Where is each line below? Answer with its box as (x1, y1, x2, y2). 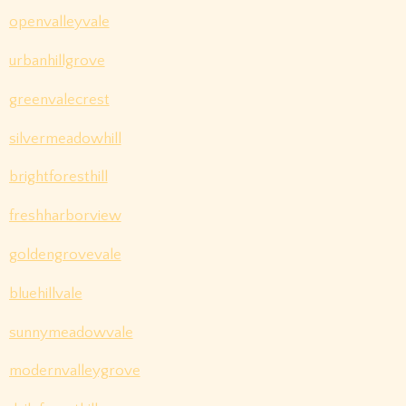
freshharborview (8, 208, 121, 225)
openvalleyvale (8, 14, 110, 31)
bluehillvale (8, 285, 82, 302)
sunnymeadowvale (8, 324, 133, 341)
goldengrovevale (8, 246, 121, 264)
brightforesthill (8, 169, 108, 186)
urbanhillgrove (8, 53, 105, 70)
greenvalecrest (8, 91, 110, 108)
